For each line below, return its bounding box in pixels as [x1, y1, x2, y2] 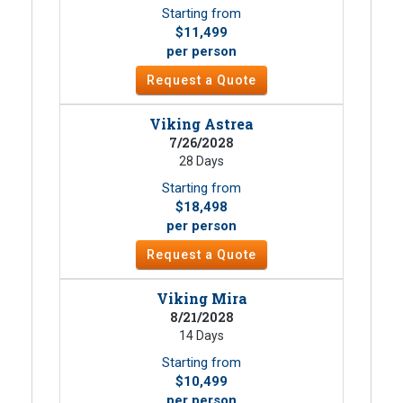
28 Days [179, 153, 224, 168]
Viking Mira [156, 288, 247, 308]
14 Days [179, 327, 224, 343]
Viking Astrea [149, 113, 254, 133]
